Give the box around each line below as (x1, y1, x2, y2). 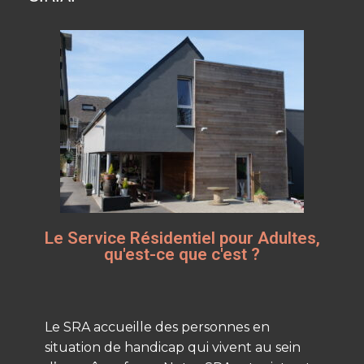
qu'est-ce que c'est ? (104, 244, 260, 264)
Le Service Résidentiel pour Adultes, (44, 227, 320, 248)
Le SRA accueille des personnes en (45, 318, 270, 335)
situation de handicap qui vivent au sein (45, 339, 301, 355)
